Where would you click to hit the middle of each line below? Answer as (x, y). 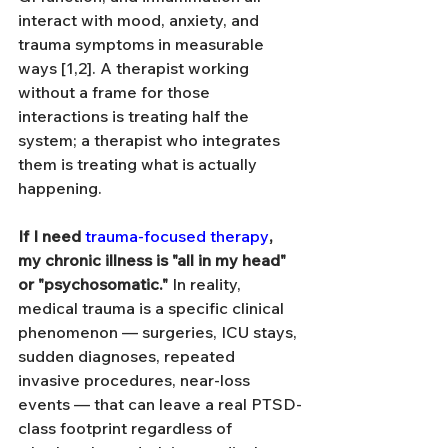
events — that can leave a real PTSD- (160, 403)
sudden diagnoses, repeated (128, 355)
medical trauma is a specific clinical (153, 307)
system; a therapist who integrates (151, 139)
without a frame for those (116, 91)
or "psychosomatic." (93, 283)
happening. (60, 187)
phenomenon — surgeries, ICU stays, (159, 331)
